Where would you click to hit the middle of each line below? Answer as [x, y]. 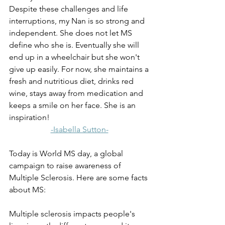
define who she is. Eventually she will [75, 45]
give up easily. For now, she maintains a [80, 69]
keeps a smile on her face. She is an [73, 105]
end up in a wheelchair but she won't [75, 57]
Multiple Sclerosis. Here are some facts [79, 177]
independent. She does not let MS [72, 33]
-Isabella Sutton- [79, 129]
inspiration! [29, 117]
